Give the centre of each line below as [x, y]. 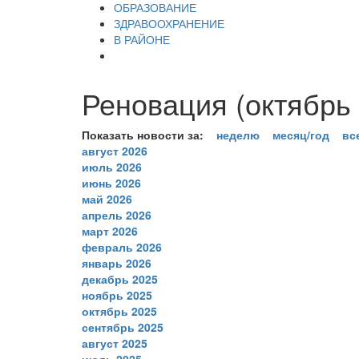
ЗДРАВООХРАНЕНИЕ [169, 23]
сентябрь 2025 [123, 327]
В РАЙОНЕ [142, 39]
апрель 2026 [117, 214]
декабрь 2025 [120, 278]
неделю [238, 134]
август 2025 [115, 343]
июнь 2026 [111, 182]
